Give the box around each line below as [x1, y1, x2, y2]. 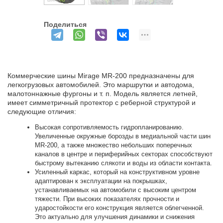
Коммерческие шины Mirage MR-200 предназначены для [7, 72, 194, 80]
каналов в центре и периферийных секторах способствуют [35, 150, 213, 158]
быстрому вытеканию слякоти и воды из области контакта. [35, 159, 212, 167]
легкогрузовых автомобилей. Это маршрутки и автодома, [7, 81, 194, 89]
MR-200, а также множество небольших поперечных [35, 141, 192, 149]
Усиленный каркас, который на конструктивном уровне [35, 168, 200, 176]
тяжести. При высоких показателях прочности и [35, 195, 179, 203]
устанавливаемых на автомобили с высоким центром [35, 186, 196, 194]
